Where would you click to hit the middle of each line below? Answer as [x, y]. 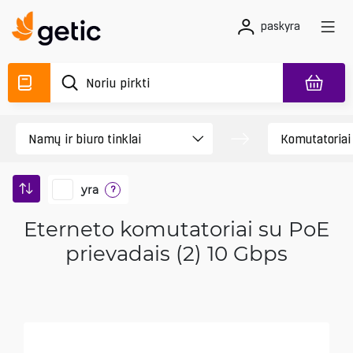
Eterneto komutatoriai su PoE [176, 229]
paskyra [281, 26]
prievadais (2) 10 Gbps [176, 253]
